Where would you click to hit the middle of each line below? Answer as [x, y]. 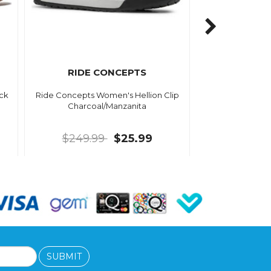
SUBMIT [64, 257]
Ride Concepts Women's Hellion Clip [107, 95]
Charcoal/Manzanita [107, 106]
